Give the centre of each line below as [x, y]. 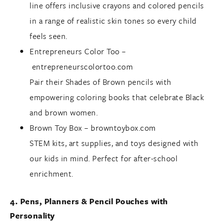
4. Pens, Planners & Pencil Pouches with [89, 201]
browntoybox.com [123, 128]
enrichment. [52, 174]
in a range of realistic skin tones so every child [113, 21]
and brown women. [64, 113]
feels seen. [49, 36]
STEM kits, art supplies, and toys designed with [114, 143]
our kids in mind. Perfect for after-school [104, 159]
